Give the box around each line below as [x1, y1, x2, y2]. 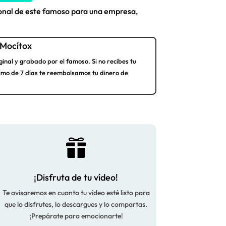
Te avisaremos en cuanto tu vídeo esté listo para [2, 188, 150, 198]
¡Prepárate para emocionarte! [29, 211, 123, 221]
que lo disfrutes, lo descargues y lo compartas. [5, 200, 148, 209]
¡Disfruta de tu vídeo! [34, 172, 119, 184]
